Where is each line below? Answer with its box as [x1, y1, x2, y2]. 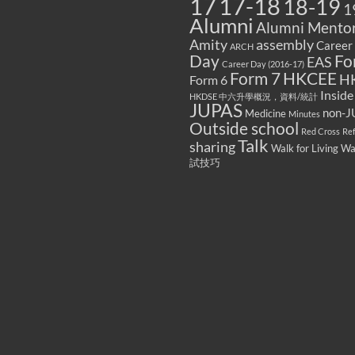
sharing [189, 139, 235, 155]
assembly [256, 36, 314, 53]
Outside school [189, 119, 299, 138]
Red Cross [301, 126, 340, 136]
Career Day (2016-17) [222, 59, 304, 69]
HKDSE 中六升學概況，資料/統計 [189, 91, 318, 101]
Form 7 [230, 68, 281, 89]
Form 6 [189, 72, 227, 87]
